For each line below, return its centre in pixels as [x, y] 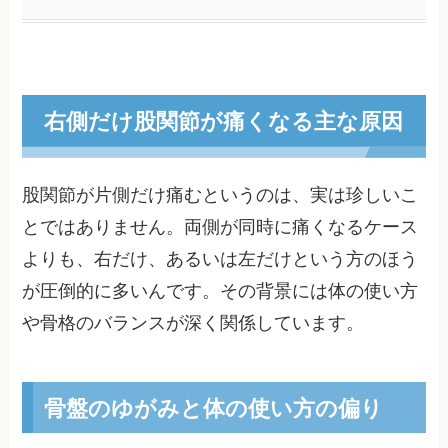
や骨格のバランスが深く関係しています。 [193, 322]
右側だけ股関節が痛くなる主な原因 [223, 120]
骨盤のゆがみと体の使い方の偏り [213, 407]
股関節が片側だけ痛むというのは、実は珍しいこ [220, 194]
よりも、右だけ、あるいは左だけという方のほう [220, 258]
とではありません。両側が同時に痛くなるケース [220, 226]
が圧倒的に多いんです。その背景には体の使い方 [220, 290]
